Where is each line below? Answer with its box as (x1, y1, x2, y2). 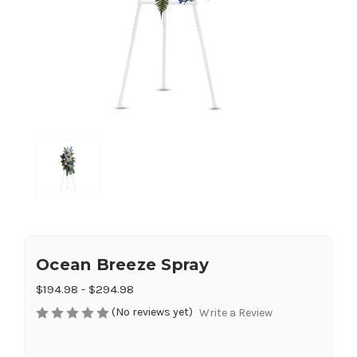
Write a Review (198, 306, 273, 320)
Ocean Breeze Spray (36, 254, 210, 274)
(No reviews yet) (112, 304, 193, 319)
